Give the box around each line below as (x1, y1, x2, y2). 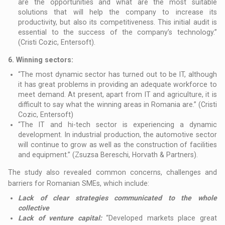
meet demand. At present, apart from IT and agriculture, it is (18, 90, 217, 99)
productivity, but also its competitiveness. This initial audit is (18, 18, 217, 27)
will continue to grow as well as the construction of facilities (18, 141, 217, 149)
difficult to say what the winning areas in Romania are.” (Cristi (18, 100, 217, 109)
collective (18, 204, 50, 212)
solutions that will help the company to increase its (18, 8, 217, 17)
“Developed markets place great (106, 214, 217, 222)
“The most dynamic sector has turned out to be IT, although (18, 70, 217, 79)
